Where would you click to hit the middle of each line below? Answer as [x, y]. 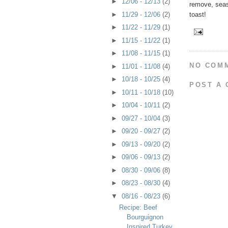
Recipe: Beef [138, 207]
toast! [198, 14]
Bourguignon [145, 217]
